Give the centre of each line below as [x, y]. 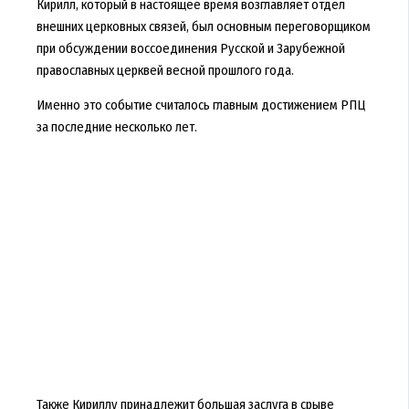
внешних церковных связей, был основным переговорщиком [203, 26]
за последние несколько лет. [116, 127]
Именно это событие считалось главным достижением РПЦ [200, 105]
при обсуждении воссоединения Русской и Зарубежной [190, 48]
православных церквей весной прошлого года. [165, 70]
